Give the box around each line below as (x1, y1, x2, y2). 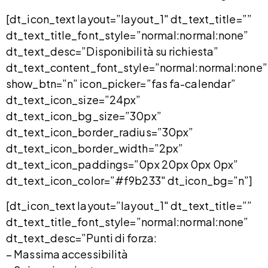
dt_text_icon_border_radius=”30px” (6, 125, 194, 139)
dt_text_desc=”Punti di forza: (6, 231, 157, 245)
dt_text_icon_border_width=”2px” (6, 141, 184, 156)
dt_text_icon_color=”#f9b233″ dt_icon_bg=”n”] (6, 173, 253, 188)
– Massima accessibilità (6, 247, 129, 261)
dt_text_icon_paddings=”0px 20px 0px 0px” (6, 157, 239, 172)
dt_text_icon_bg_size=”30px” (6, 109, 162, 123)
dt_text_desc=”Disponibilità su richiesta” (6, 44, 219, 59)
